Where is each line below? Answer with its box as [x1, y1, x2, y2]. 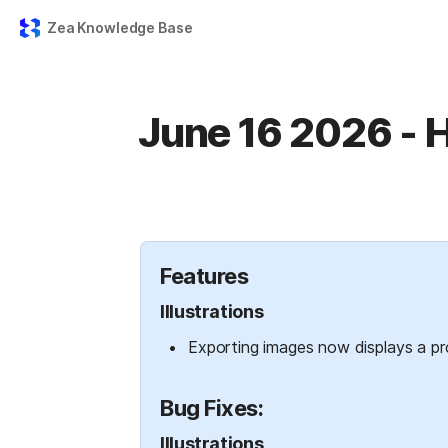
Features [160, 263, 249, 289]
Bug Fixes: [160, 395, 264, 421]
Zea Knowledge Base [47, 19, 193, 36]
